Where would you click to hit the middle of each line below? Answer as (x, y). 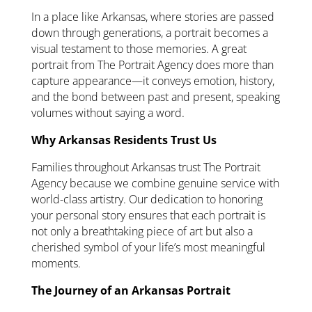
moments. (56, 263)
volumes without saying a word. (108, 112)
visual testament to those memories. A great (139, 48)
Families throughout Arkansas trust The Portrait (146, 167)
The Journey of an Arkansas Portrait (131, 290)
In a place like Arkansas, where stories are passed (153, 16)
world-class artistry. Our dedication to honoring (147, 199)
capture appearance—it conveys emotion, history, (153, 80)
